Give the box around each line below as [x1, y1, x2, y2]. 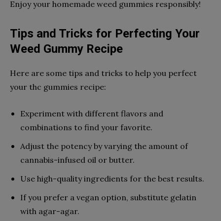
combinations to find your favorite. [20, 122, 152, 132]
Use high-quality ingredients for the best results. [20, 173, 204, 184]
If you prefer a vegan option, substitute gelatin [20, 192, 196, 202]
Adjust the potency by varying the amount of [20, 141, 188, 151]
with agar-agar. [20, 206, 79, 216]
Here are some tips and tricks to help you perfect [10, 68, 197, 78]
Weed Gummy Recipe [10, 41, 123, 56]
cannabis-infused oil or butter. [20, 154, 135, 165]
